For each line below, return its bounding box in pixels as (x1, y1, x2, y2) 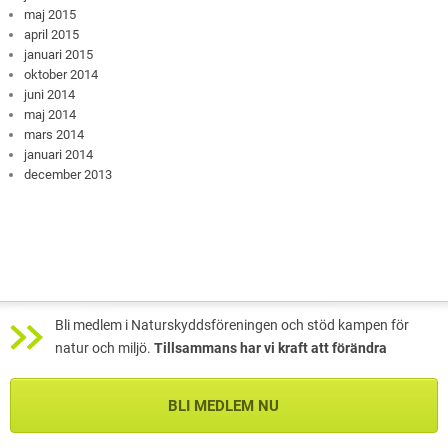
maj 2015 (24, 6, 77, 22)
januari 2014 (24, 146, 94, 162)
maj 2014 (24, 106, 77, 122)
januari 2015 (24, 46, 94, 62)
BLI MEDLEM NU (167, 396, 279, 415)
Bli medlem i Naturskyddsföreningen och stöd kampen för (55, 316, 409, 334)
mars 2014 (24, 126, 85, 142)
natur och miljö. (55, 339, 154, 357)
